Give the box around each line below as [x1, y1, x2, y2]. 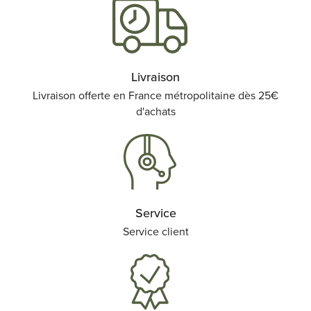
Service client [122, 224, 189, 239]
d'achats [135, 104, 176, 119]
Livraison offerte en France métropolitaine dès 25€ [33, 88, 278, 103]
